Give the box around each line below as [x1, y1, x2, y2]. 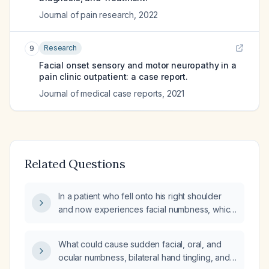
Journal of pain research [39, 10, 134, 20]
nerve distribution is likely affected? [58, 217, 195, 228]
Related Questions [25, 156, 125, 171]
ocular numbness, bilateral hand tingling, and [58, 252, 230, 262]
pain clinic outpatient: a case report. [39, 71, 188, 82]
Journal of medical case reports [39, 88, 163, 98]
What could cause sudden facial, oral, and [58, 239, 222, 249]
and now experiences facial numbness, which [58, 204, 235, 214]
